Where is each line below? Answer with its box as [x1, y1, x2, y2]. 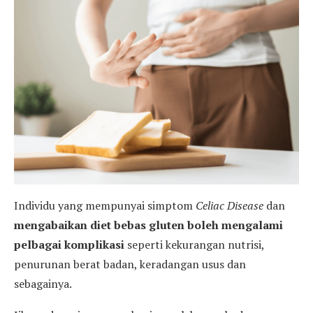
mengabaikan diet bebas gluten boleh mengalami [14, 217, 283, 233]
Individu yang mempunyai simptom [14, 197, 196, 213]
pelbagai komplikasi [14, 236, 124, 252]
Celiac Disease [196, 197, 263, 213]
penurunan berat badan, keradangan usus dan [14, 256, 246, 272]
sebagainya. [14, 275, 72, 291]
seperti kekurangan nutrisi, [124, 236, 264, 252]
